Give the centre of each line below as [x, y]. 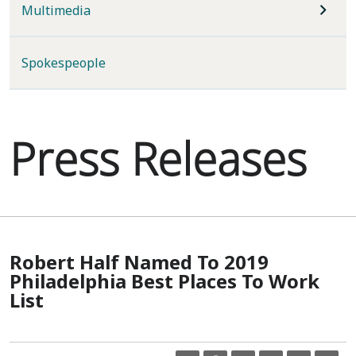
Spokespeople [64, 63]
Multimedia [56, 10]
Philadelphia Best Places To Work [164, 281]
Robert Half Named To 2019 [139, 262]
